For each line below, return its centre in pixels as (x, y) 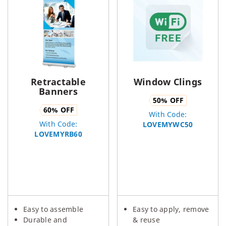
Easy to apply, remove (171, 209)
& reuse (146, 220)
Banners (58, 91)
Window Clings (168, 82)
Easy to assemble (53, 209)
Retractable (58, 82)
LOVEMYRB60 (58, 134)
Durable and (45, 220)
